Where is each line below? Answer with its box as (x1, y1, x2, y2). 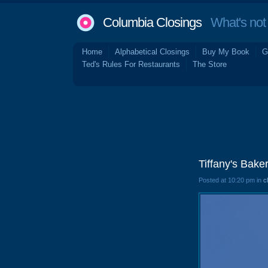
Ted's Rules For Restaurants (82, 60, 180, 69)
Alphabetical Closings (115, 47, 190, 56)
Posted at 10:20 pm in (199, 176, 263, 184)
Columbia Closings (103, 15, 202, 30)
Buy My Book (202, 47, 249, 56)
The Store (193, 60, 227, 69)
